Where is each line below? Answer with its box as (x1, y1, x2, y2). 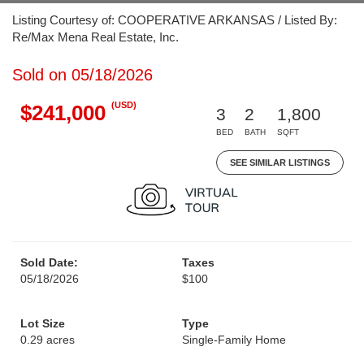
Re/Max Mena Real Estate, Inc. (12, 30, 179, 44)
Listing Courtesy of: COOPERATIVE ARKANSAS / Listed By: (12, 13, 337, 27)
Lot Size (20, 317, 65, 330)
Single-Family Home (182, 333, 286, 346)
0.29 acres (20, 333, 75, 346)
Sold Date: (20, 256, 78, 269)
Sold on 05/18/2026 (12, 66, 153, 84)
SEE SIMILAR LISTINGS (230, 158, 330, 167)
